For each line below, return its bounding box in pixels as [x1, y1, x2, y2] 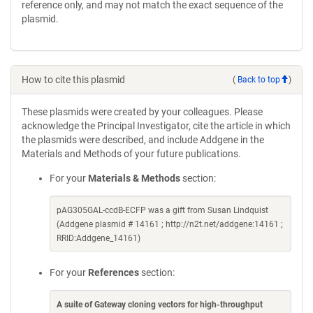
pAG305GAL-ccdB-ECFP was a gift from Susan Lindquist [57, 205, 268, 215]
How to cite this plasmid [22, 74, 125, 85]
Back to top [238, 74, 280, 85]
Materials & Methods [88, 173, 180, 184]
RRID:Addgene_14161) [57, 233, 140, 243]
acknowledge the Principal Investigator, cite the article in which [22, 120, 291, 131]
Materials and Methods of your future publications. [22, 148, 241, 159]
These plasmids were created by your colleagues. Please [22, 106, 263, 117]
